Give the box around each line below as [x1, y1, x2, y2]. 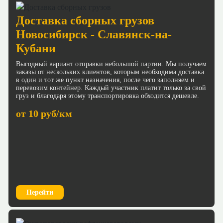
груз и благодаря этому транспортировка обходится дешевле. [16, 92, 199, 100]
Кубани [16, 41, 56, 55]
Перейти [26, 189, 53, 197]
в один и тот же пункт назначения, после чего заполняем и [16, 76, 195, 84]
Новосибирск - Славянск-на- [16, 27, 172, 41]
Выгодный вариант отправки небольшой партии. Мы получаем [16, 60, 207, 68]
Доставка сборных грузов [16, 13, 154, 27]
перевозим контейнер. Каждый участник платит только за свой [16, 84, 206, 92]
